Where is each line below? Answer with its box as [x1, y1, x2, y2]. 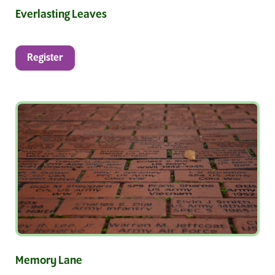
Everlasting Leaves [15, 9, 107, 21]
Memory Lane [15, 255, 82, 268]
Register [27, 52, 63, 64]
